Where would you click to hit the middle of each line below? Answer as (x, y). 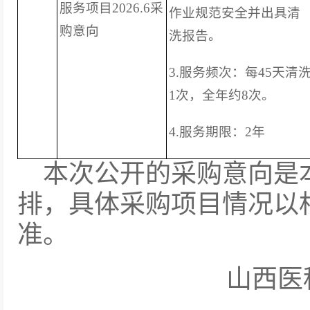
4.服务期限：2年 (217, 132)
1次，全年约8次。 (222, 95)
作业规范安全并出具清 (235, 13)
